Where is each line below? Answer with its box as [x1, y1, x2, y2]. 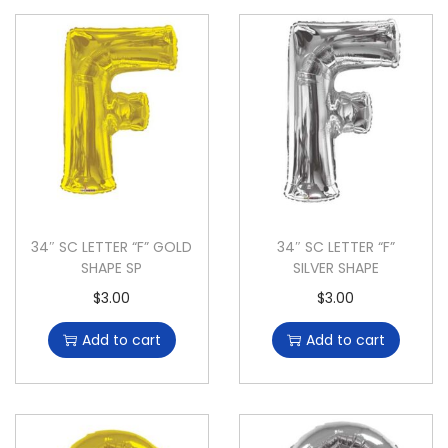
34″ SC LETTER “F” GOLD [31, 237, 193, 258]
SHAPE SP [81, 258, 143, 279]
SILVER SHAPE [292, 258, 379, 279]
